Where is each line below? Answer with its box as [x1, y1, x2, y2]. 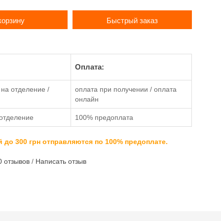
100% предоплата [74, 113, 133, 121]
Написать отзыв [35, 157, 86, 165]
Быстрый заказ [107, 16, 158, 25]
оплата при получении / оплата [74, 85, 177, 93]
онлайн [74, 95, 99, 103]
